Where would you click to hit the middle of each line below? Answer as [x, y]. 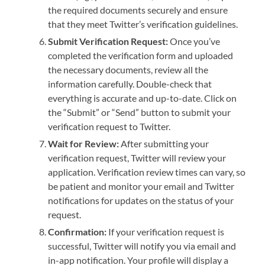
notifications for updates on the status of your [141, 201]
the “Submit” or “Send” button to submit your [140, 112]
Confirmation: [77, 232]
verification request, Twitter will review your [137, 158]
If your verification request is [166, 232]
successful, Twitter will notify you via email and [142, 246]
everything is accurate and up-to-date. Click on [143, 98]
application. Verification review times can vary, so [147, 172]
